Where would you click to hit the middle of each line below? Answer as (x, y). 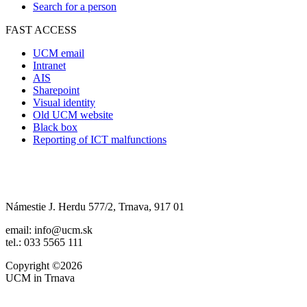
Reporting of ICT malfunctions (100, 139)
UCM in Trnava (40, 278)
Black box (55, 127)
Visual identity (64, 102)
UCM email (59, 53)
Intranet (49, 65)
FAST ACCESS (41, 29)
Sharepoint (56, 90)
